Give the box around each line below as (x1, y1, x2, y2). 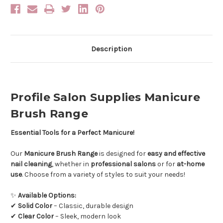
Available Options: (18, 191, 76, 200)
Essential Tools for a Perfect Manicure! (10, 128, 134, 137)
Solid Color (18, 202, 52, 211)
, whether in (52, 160, 91, 169)
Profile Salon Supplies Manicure (10, 91, 200, 105)
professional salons (91, 160, 156, 169)
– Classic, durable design (52, 202, 133, 211)
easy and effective (147, 149, 205, 158)
